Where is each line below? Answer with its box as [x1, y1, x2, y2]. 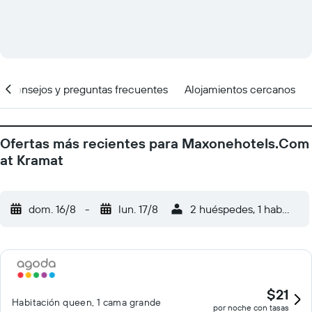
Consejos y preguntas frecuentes [7, 81, 168, 96]
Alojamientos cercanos [185, 81, 295, 96]
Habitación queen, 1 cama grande [12, 296, 162, 309]
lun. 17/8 [118, 202, 158, 216]
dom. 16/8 [29, 202, 76, 216]
